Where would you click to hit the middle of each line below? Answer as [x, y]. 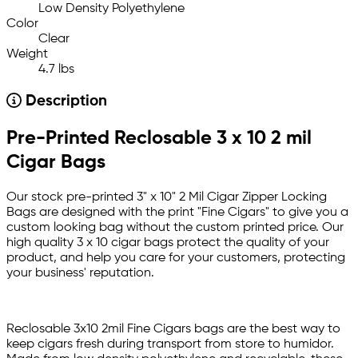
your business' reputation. [80, 274]
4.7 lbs [56, 70]
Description [64, 102]
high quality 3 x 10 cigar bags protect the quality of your [168, 243]
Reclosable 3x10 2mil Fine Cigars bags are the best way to [173, 330]
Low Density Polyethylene [111, 9]
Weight [27, 55]
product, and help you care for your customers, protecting [176, 259]
